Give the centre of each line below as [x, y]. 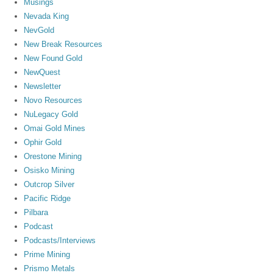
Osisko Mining [49, 171]
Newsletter [43, 87]
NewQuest [42, 73]
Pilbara [36, 213]
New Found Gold [53, 58]
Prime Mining [47, 255]
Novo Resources [53, 101]
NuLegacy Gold [51, 115]
